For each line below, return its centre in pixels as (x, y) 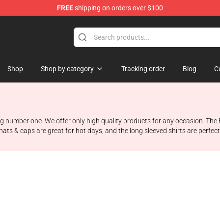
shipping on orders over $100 (118, 8)
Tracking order (143, 69)
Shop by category (67, 69)
